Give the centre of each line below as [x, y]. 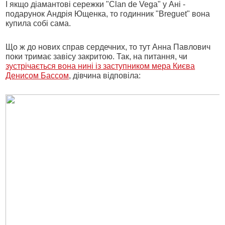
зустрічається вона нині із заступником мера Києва [100, 66]
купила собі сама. [38, 23]
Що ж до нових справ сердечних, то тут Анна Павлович [108, 47]
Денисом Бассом [37, 76]
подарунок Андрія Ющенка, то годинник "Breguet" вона [108, 14]
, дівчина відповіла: [105, 76]
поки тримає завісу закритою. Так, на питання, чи [97, 57]
